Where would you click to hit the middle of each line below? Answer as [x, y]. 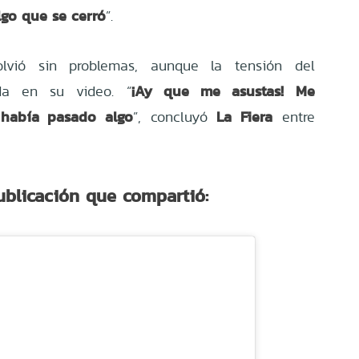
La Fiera [244, 116]
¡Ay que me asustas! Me [223, 91]
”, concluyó [170, 116]
